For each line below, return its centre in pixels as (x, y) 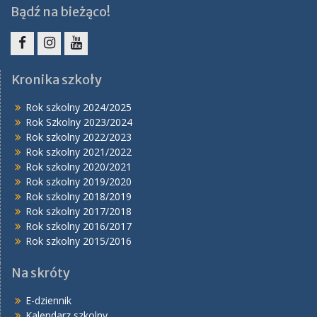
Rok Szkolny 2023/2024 (79, 122)
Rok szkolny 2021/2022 (79, 152)
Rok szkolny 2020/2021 (79, 167)
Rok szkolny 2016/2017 (79, 226)
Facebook (44, 62)
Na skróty (41, 273)
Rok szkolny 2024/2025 (79, 107)
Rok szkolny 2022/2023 (79, 137)
